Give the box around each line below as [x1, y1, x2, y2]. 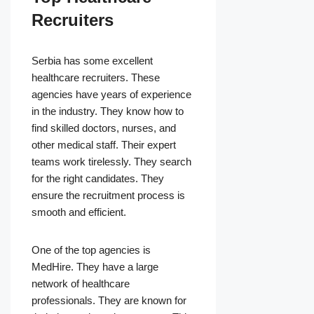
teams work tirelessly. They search [32, 156, 191, 168]
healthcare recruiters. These [32, 71, 160, 84]
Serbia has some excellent [32, 55, 153, 67]
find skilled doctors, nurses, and [32, 122, 176, 135]
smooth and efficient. [32, 206, 126, 219]
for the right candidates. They [32, 172, 164, 185]
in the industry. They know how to [32, 105, 184, 118]
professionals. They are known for [32, 294, 186, 307]
